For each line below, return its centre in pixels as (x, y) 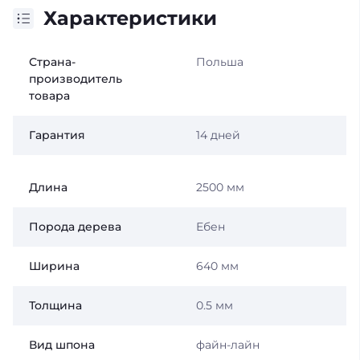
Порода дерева (75, 227)
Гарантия (57, 135)
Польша (219, 62)
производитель (76, 79)
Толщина (55, 305)
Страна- (52, 62)
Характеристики (130, 18)
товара (49, 96)
